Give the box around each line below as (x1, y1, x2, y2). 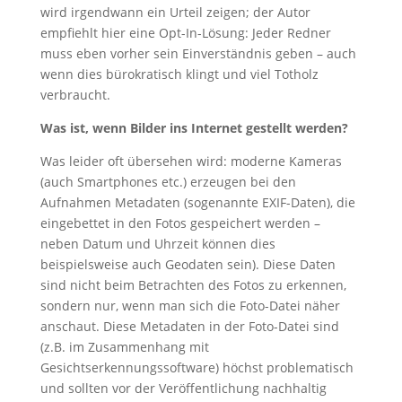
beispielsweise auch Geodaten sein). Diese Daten (39, 255, 336, 273)
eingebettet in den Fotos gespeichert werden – (39, 214, 320, 232)
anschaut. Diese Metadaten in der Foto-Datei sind (39, 317, 339, 335)
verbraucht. (39, 85, 110, 103)
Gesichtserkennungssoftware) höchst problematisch (39, 358, 354, 376)
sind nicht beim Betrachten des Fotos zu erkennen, (39, 275, 346, 293)
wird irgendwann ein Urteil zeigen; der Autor (39, 3, 310, 21)
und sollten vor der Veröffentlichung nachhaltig (39, 379, 327, 397)
